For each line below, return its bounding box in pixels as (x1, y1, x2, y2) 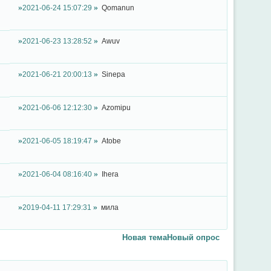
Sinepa (102, 70, 126, 79)
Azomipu (102, 103, 131, 112)
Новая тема (122, 233, 168, 243)
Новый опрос (167, 233, 220, 243)
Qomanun (102, 4, 135, 12)
